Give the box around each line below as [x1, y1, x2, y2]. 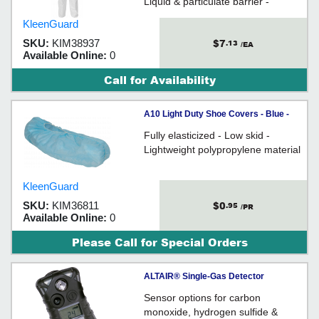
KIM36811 [52, 199, 99, 211]
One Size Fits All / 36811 [144, 125, 241, 135]
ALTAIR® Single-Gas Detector [144, 271, 264, 281]
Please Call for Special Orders [71, 234, 248, 250]
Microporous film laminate [144, 10, 260, 21]
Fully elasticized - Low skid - [144, 130, 270, 141]
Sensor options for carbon [144, 292, 261, 303]
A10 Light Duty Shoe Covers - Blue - [144, 109, 289, 119]
